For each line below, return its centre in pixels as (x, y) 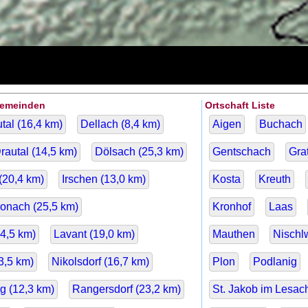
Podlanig (275, 262)
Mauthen (233, 234)
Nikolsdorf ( (79, 262)
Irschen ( (83, 179)
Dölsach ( (118, 152)
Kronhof (231, 207)
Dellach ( (102, 124)
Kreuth (274, 179)
